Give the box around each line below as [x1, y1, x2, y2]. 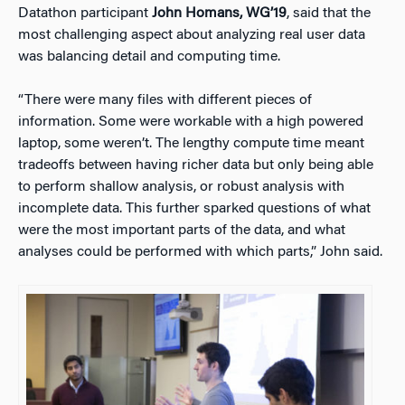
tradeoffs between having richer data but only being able [18, 157, 373, 173]
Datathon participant [18, 5, 152, 21]
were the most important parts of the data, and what [18, 222, 345, 238]
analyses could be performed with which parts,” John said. [18, 244, 382, 259]
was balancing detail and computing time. [18, 49, 280, 64]
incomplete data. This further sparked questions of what [18, 201, 371, 216]
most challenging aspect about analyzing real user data [18, 27, 365, 42]
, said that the [287, 5, 371, 21]
